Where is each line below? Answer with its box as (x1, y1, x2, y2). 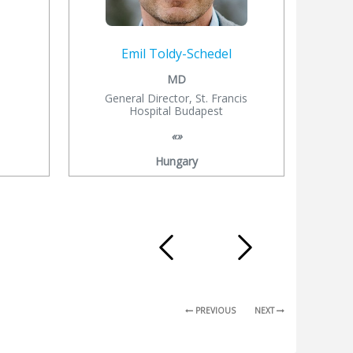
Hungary (154, 153, 198, 169)
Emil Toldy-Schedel (121, 44, 232, 62)
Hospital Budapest (129, 102, 224, 118)
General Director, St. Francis (105, 90, 248, 106)
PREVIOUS (193, 304, 236, 316)
